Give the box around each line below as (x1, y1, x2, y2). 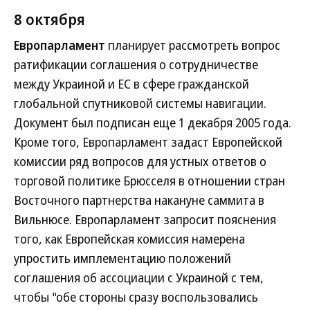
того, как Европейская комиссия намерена (14, 230, 245, 247)
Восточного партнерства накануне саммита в (14, 192, 264, 208)
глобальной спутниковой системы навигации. (14, 95, 266, 111)
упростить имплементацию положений (14, 250, 231, 266)
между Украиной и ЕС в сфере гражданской (14, 75, 249, 92)
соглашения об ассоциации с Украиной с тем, (14, 269, 264, 286)
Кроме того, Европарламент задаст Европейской (14, 134, 282, 150)
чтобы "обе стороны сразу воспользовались (14, 289, 258, 305)
